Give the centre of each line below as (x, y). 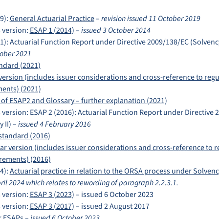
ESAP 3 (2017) (52, 206)
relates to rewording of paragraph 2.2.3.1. (112, 183)
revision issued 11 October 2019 (151, 19)
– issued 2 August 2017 (112, 206)
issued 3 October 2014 (116, 30)
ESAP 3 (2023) (52, 195)
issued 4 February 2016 (54, 124)
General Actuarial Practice (52, 19)
